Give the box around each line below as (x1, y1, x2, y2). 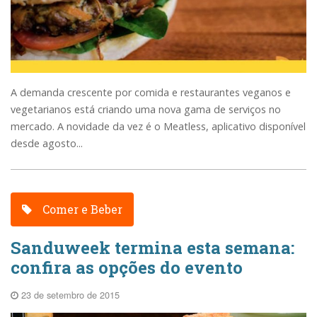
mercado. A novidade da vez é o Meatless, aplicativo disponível (11, 120, 306, 134)
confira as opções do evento (11, 255, 243, 279)
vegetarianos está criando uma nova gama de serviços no (11, 103, 281, 117)
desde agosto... (11, 137, 83, 151)
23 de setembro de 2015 (18, 287, 120, 301)
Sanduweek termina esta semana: (11, 236, 294, 259)
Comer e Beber (40, 201, 123, 217)
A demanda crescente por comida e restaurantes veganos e (11, 86, 291, 100)
